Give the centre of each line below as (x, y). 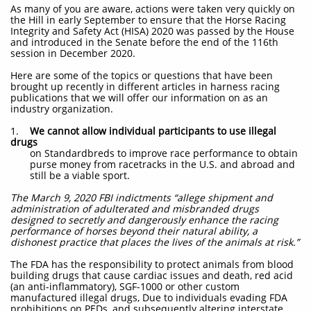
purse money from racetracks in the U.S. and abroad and (153, 164)
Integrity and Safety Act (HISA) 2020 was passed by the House (152, 31)
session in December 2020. (73, 53)
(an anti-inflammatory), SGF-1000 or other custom (125, 286)
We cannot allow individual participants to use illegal (153, 131)
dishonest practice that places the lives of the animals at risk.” (155, 242)
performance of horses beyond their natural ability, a (134, 231)
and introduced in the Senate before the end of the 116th (144, 42)
